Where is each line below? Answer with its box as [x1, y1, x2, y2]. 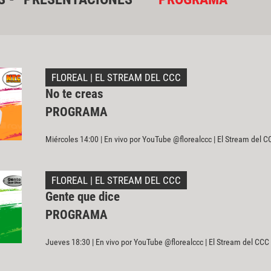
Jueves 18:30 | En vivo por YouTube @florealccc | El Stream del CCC [45, 237, 269, 247]
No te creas [45, 86, 103, 101]
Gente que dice [45, 189, 120, 204]
